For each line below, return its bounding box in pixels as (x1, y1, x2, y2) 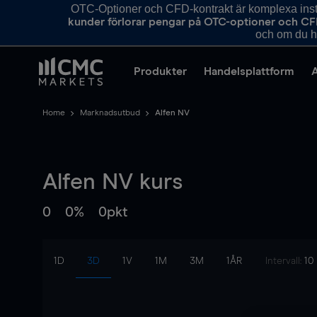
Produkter (134, 66, 187, 77)
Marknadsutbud (80, 109, 140, 117)
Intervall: (265, 256, 304, 266)
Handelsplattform (204, 66, 294, 77)
